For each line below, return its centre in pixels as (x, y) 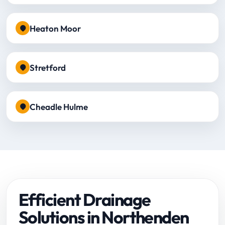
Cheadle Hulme (59, 106)
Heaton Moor (55, 28)
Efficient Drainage (85, 200)
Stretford (48, 67)
